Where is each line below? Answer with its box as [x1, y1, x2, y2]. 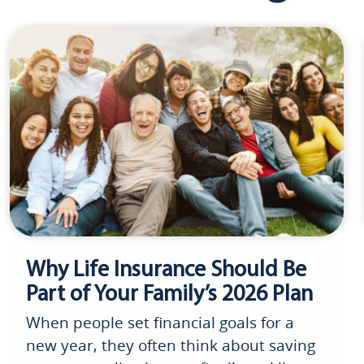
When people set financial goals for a [25, 311, 294, 333]
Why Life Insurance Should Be [25, 258, 306, 282]
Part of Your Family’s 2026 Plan [25, 283, 313, 306]
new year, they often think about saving [25, 334, 315, 356]
